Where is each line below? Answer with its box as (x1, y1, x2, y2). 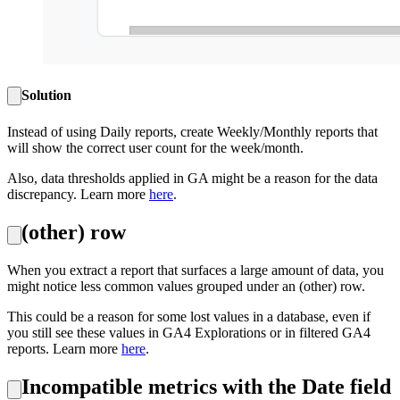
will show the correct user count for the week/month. (7, 140, 304, 156)
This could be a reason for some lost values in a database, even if (7, 309, 371, 325)
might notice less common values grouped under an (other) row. (7, 279, 365, 295)
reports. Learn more (7, 341, 121, 357)
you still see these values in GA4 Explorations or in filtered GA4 (7, 325, 371, 341)
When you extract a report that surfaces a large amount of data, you (7, 262, 384, 279)
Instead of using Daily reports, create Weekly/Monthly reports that (7, 124, 378, 140)
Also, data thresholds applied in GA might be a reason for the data (7, 171, 378, 187)
